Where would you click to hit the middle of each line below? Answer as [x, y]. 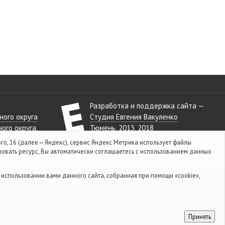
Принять [200, 217]
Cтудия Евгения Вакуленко [134, 117]
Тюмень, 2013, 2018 [122, 128]
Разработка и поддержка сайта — [147, 106]
